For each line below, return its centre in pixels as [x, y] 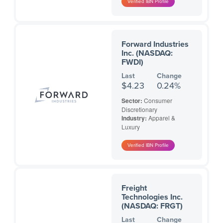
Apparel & [162, 118]
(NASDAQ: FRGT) [152, 206]
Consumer [158, 101]
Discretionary [139, 110]
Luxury [131, 127]
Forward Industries [155, 45]
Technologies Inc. [152, 197]
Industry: [135, 118]
